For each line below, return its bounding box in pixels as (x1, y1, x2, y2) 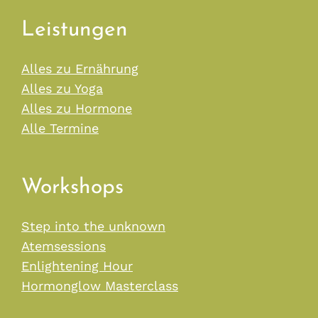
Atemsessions (21, 238, 106, 254)
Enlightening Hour (21, 258, 133, 274)
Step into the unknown (21, 219, 165, 234)
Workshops (21, 177, 124, 199)
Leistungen (21, 19, 128, 42)
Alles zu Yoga (21, 81, 103, 97)
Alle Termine (21, 121, 99, 136)
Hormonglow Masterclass (21, 278, 178, 294)
